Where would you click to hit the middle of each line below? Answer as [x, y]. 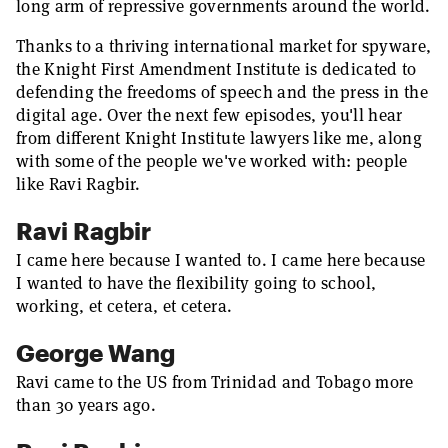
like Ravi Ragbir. [78, 184]
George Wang [95, 352]
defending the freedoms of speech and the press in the [222, 92]
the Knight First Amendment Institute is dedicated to [216, 69]
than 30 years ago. [86, 405]
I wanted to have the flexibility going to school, [196, 283]
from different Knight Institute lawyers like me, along [219, 138]
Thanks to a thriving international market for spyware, [224, 46]
